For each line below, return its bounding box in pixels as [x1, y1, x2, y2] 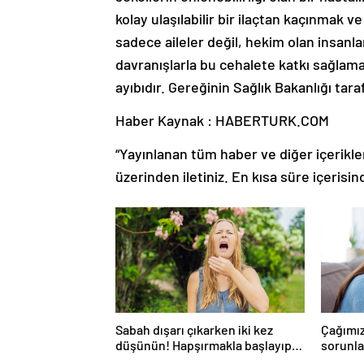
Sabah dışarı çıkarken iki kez [115, 321, 273, 337]
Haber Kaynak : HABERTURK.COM [115, 110, 329, 129]
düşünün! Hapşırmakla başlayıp [115, 336, 292, 353]
